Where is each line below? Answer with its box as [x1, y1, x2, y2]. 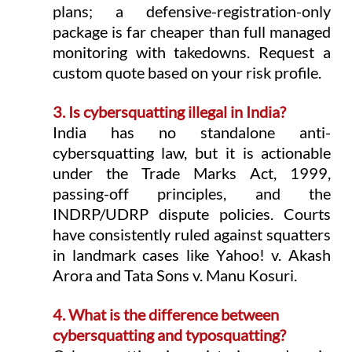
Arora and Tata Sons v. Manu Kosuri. [52, 266, 297, 285]
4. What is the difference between [52, 305, 282, 324]
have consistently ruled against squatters [52, 225, 332, 244]
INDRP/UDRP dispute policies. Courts [52, 204, 332, 224]
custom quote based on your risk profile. [52, 63, 321, 82]
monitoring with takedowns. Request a [52, 42, 332, 62]
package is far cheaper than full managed [52, 22, 332, 42]
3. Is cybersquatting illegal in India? [52, 102, 286, 122]
